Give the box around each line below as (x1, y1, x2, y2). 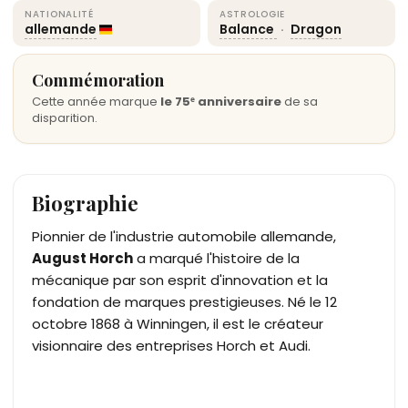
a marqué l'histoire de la (133, 248, 300, 268)
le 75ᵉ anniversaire (160, 92, 281, 110)
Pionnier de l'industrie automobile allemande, (32, 226, 336, 246)
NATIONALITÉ (25, 6, 94, 21)
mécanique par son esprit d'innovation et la (32, 270, 328, 290)
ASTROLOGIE (219, 6, 285, 21)
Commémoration (32, 68, 164, 91)
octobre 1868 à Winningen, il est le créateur (32, 313, 323, 333)
